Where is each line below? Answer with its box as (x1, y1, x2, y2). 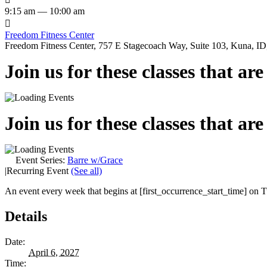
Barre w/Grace (67, 154, 123, 165)
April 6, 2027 (29, 247, 79, 257)
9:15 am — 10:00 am (5, 5, 85, 16)
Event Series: (15, 154, 67, 165)
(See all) (71, 165, 102, 176)
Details (5, 208, 47, 224)
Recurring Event (7, 165, 71, 176)
